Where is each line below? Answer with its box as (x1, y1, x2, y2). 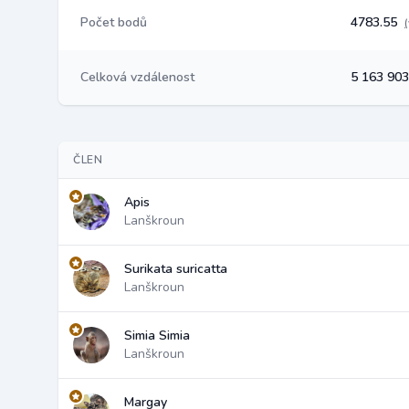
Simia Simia (124, 327, 190, 344)
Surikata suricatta (124, 260, 227, 278)
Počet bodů (80, 14, 147, 31)
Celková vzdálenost (80, 68, 194, 86)
